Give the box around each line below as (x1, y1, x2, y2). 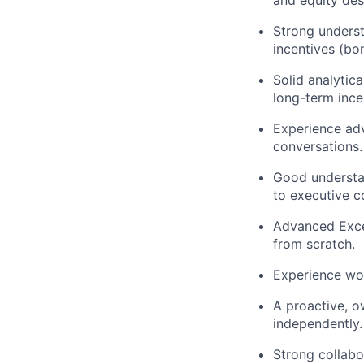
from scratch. (273, 236, 355, 252)
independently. (273, 315, 362, 331)
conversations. (273, 138, 362, 154)
